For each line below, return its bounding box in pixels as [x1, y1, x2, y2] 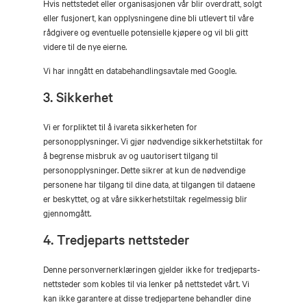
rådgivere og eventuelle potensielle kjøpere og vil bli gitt [43, 25, 248, 38]
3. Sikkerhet [43, 88, 113, 106]
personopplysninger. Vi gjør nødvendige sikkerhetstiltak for [43, 134, 263, 147]
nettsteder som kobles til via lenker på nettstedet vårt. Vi [43, 277, 249, 289]
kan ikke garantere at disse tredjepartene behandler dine [43, 291, 251, 304]
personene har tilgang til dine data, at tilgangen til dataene [43, 177, 255, 190]
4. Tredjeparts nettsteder [43, 230, 189, 248]
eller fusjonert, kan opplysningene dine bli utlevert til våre [43, 10, 254, 23]
